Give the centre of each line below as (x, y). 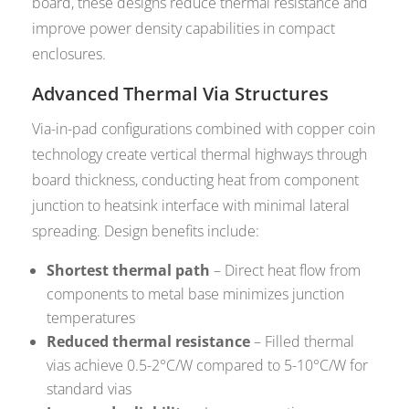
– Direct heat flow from (286, 271)
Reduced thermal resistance (149, 342)
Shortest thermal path (129, 271)
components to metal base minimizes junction (196, 294)
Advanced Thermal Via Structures (181, 94)
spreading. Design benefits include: (146, 231)
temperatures (91, 318)
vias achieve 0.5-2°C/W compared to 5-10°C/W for (208, 366)
